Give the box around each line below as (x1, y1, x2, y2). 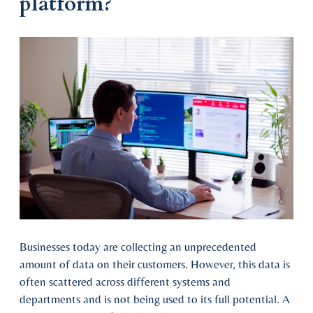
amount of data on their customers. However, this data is (20, 257, 290, 272)
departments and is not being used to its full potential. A (20, 292, 290, 307)
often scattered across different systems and (20, 275, 231, 289)
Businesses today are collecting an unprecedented (20, 240, 256, 254)
